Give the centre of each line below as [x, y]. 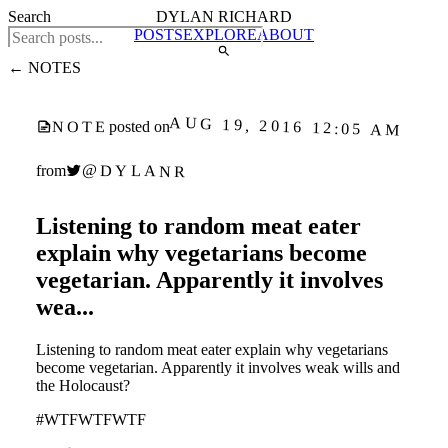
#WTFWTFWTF [91, 419]
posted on [139, 126]
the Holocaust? [83, 385]
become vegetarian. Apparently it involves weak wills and [218, 367]
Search [29, 16]
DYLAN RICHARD [224, 16]
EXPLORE [220, 34]
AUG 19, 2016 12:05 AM [286, 126]
